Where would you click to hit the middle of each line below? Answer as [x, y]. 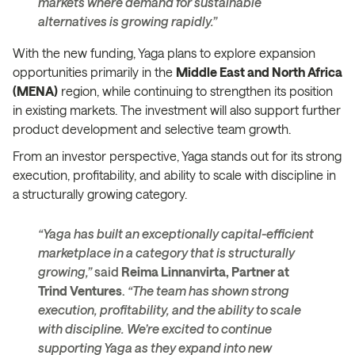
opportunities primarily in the [94, 71]
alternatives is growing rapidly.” [128, 21]
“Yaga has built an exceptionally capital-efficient [176, 233]
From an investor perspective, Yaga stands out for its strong [177, 155]
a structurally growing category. [100, 193]
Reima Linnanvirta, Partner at [205, 271]
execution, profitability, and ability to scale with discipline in [174, 174]
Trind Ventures [80, 290]
